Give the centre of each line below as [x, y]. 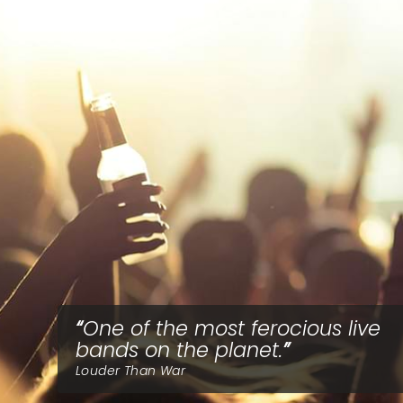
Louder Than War [131, 371]
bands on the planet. [179, 350]
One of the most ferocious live [232, 328]
